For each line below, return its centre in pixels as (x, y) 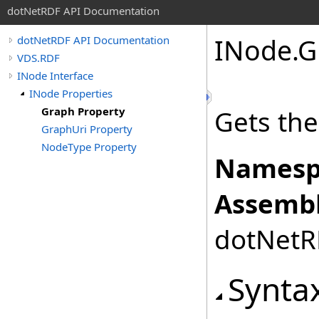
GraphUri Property (87, 129)
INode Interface (55, 75)
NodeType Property (89, 147)
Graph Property (83, 111)
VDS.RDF (38, 58)
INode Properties (71, 93)
